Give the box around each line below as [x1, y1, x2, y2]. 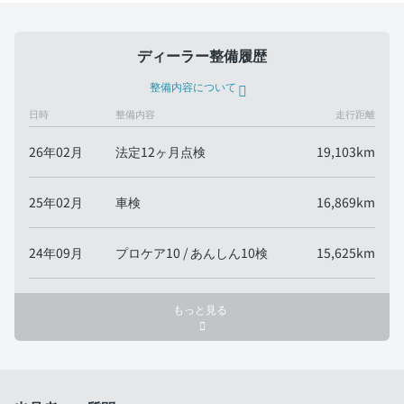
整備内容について [150, 78, 236, 94]
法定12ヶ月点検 [115, 142, 206, 161]
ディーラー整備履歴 [137, 44, 267, 66]
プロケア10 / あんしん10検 [115, 243, 268, 262]
